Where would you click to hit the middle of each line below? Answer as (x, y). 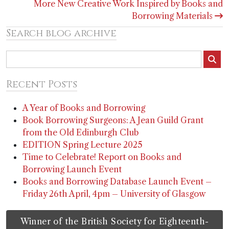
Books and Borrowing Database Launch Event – (117, 182)
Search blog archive (61, 33)
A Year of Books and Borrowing (84, 108)
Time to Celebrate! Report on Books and (102, 157)
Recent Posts (42, 85)
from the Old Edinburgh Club (81, 133)
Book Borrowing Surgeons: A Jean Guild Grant (113, 120)
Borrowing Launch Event (72, 169)
